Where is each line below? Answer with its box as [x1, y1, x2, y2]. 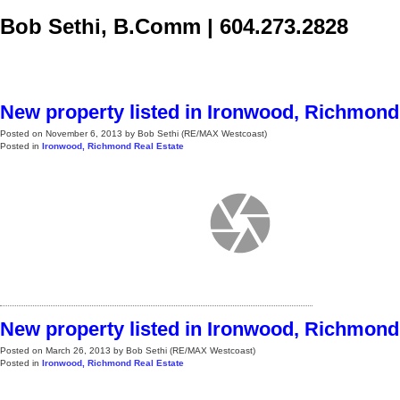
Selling [68, 59, 102, 71]
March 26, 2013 [46, 346, 111, 355]
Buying [131, 59, 165, 71]
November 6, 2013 [46, 129, 122, 138]
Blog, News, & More [195, 59, 290, 71]
